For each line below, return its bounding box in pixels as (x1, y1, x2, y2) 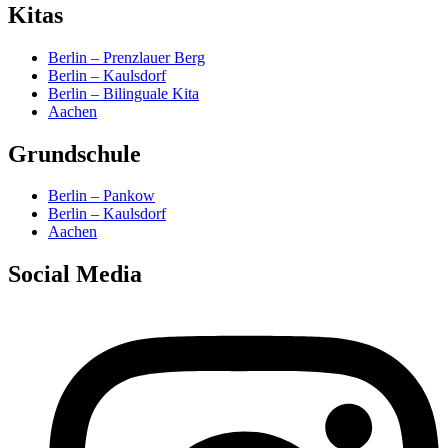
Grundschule (8, 140, 141, 167)
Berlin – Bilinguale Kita (48, 84, 199, 102)
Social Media (8, 261, 142, 288)
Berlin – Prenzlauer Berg (48, 48, 205, 66)
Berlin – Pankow (48, 187, 155, 205)
